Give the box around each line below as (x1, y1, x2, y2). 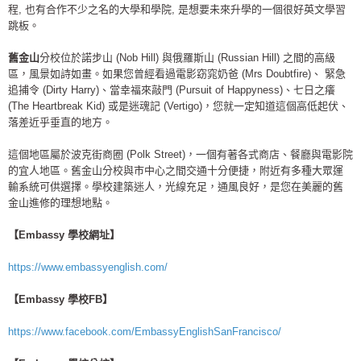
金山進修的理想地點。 (8, 196, 113, 209)
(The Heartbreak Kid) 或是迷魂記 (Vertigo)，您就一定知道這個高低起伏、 (8, 99, 349, 112)
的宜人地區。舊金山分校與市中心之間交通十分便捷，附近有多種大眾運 (8, 164, 343, 176)
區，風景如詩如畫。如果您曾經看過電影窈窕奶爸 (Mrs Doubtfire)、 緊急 (8, 67, 346, 80)
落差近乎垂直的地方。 (8, 115, 113, 128)
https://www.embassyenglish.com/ (8, 260, 168, 273)
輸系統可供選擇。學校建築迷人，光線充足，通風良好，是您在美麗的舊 (8, 180, 343, 193)
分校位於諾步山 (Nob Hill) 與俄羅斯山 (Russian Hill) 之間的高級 (39, 51, 335, 64)
